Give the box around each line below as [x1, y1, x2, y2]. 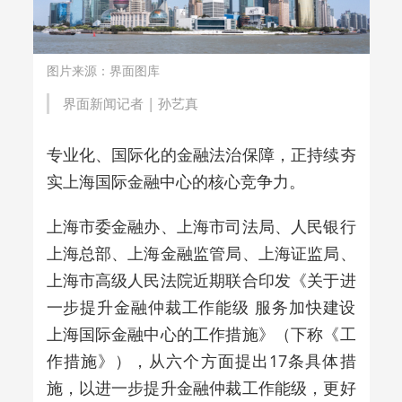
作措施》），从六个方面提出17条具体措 [46, 349, 356, 371]
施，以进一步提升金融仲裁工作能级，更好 [46, 376, 356, 398]
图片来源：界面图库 [46, 61, 160, 79]
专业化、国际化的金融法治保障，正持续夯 [46, 143, 356, 165]
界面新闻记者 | [62, 93, 158, 112]
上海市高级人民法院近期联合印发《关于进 [46, 268, 356, 291]
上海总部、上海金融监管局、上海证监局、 [46, 241, 356, 264]
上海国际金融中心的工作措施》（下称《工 [46, 322, 356, 345]
